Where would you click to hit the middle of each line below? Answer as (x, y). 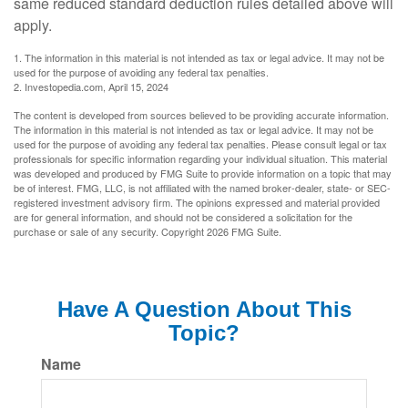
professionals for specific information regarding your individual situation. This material (200, 159)
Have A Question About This (204, 310)
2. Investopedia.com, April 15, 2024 (91, 87)
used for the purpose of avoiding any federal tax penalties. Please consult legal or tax (200, 144)
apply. (33, 25)
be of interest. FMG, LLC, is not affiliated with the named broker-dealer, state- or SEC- (202, 188)
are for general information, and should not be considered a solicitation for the (183, 217)
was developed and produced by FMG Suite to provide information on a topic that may (203, 173)
